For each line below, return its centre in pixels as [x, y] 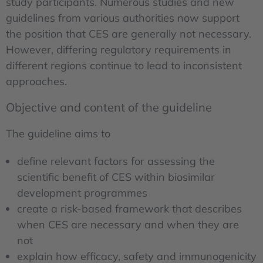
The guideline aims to [58, 134]
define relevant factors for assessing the [116, 161]
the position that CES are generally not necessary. [129, 34]
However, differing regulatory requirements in [119, 50]
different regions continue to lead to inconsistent [124, 66]
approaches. [36, 82]
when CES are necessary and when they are [128, 224]
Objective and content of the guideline [109, 107]
